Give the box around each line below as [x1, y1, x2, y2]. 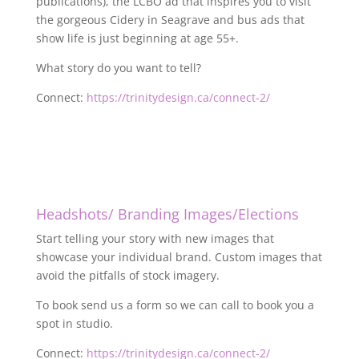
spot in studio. [35, 316, 113, 331]
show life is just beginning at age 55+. [35, 30, 239, 46]
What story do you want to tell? [35, 60, 201, 75]
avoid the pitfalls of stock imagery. [35, 268, 220, 283]
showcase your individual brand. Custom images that [35, 249, 322, 264]
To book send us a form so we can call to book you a [35, 297, 314, 313]
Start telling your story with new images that [35, 231, 274, 246]
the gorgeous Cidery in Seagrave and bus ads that [35, 12, 305, 27]
